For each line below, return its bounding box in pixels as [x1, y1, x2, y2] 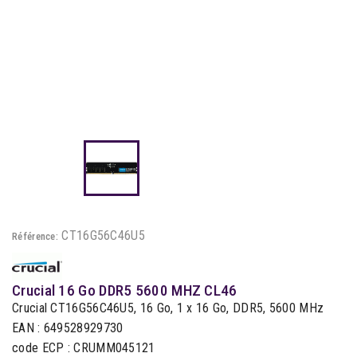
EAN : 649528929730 [12, 320, 124, 336]
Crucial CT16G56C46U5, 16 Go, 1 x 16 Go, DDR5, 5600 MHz [12, 300, 324, 316]
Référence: [12, 230, 58, 242]
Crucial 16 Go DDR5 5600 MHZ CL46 [12, 281, 237, 300]
